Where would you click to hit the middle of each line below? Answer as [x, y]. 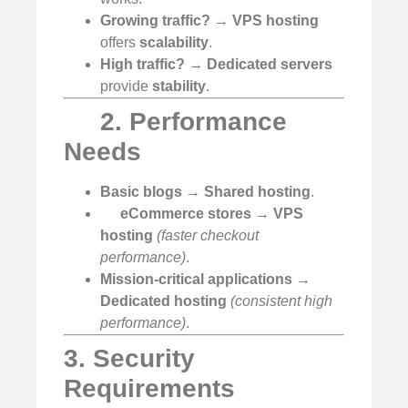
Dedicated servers [270, 64]
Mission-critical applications [196, 279]
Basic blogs [141, 191]
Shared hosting [257, 191]
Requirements [149, 388]
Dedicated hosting [163, 301]
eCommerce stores [186, 213]
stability [179, 86]
